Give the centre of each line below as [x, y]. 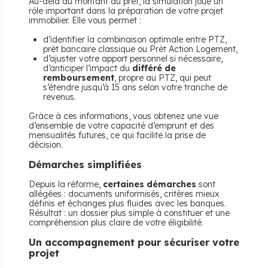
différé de [154, 68]
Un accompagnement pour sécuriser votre [134, 242]
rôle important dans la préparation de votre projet [126, 11]
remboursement [79, 78]
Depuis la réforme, [66, 184]
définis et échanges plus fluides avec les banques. [127, 203]
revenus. [60, 97]
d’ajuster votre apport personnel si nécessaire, [133, 59]
